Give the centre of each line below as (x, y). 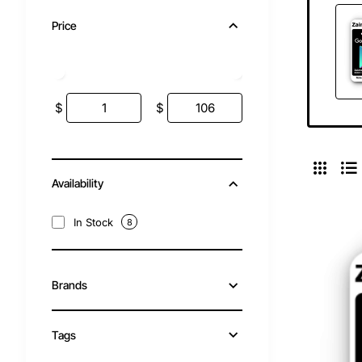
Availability (78, 183)
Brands (69, 285)
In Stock (93, 222)
